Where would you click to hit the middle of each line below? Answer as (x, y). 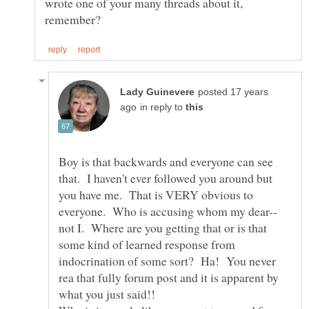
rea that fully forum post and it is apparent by (169, 278)
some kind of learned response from (147, 245)
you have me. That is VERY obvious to (156, 195)
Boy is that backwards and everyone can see (166, 162)
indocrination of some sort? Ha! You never (167, 261)
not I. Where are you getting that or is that (163, 228)
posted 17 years (233, 92)
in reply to (163, 108)
